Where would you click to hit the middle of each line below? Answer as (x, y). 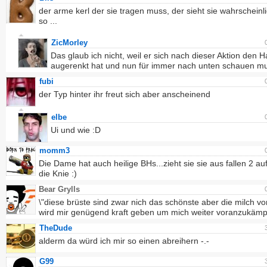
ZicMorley (69, 43)
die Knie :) (58, 173)
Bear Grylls (60, 189)
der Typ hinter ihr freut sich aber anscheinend (125, 94)
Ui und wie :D (76, 130)
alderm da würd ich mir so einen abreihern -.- (124, 241)
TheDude (56, 228)
